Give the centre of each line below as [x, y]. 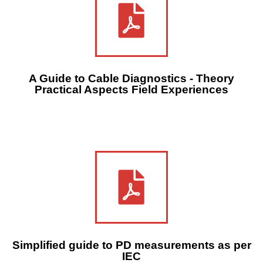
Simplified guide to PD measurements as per [131, 245]
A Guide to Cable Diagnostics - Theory [131, 78]
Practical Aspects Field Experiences [131, 89]
